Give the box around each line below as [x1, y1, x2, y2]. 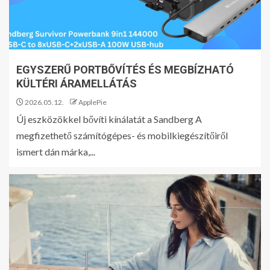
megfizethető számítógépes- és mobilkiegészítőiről [16, 130, 228, 141]
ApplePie [78, 98, 107, 107]
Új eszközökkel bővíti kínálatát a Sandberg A [16, 113, 202, 125]
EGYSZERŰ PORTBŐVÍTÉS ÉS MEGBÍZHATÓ [16, 63, 234, 76]
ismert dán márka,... [16, 146, 95, 157]
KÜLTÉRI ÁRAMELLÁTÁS [16, 77, 137, 90]
